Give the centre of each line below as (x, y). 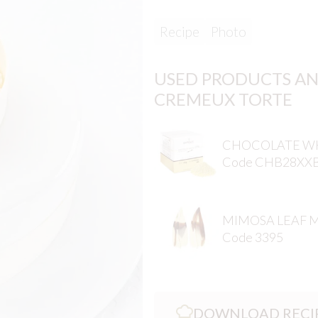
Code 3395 (252, 237)
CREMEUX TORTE (223, 99)
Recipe (179, 32)
